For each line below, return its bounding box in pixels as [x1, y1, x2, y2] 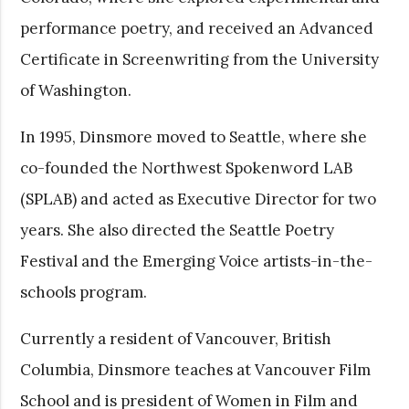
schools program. [20, 281, 148, 302]
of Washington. [20, 79, 132, 100]
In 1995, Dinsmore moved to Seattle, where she [20, 126, 368, 147]
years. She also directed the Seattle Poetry [20, 219, 335, 240]
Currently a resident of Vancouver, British [20, 328, 332, 349]
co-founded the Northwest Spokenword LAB [20, 157, 353, 178]
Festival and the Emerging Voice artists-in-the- [20, 250, 373, 271]
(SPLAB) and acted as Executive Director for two [20, 188, 377, 209]
